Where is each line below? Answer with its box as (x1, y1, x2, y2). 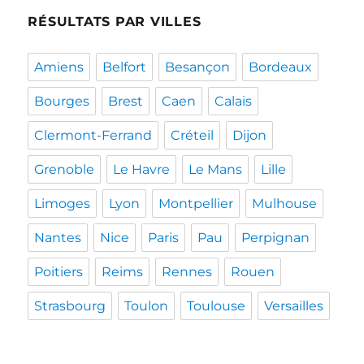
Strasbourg (34, 298, 106, 314)
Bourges (34, 93, 90, 109)
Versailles (264, 298, 324, 314)
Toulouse (187, 298, 246, 314)
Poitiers (34, 264, 84, 279)
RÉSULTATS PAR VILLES (28, 14, 201, 29)
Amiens (34, 59, 84, 75)
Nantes (34, 230, 82, 245)
